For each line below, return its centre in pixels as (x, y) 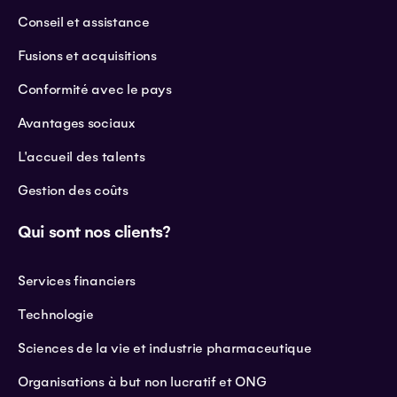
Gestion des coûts (73, 191)
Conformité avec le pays (95, 90)
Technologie (56, 315)
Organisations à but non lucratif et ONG (142, 382)
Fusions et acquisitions (87, 56)
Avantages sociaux (76, 124)
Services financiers (77, 281)
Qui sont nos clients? (94, 233)
